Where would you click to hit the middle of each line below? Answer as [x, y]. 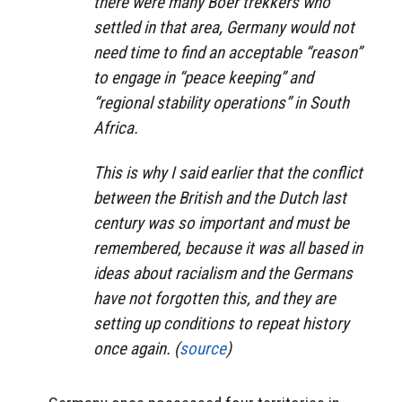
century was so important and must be [221, 223]
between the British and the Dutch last [220, 198]
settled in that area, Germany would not [224, 27]
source [203, 349]
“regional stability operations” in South [221, 102]
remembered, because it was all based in [228, 249]
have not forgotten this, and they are [214, 299]
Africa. [116, 127]
